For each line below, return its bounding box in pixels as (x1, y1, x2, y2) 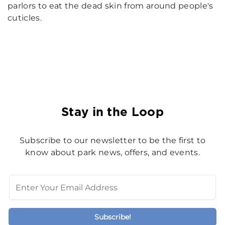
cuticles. (8, 13, 42, 23)
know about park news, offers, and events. (25, 148, 200, 158)
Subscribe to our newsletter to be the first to (19, 136, 206, 146)
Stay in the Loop (61, 103, 164, 121)
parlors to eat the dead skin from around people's (8, 1, 213, 11)
